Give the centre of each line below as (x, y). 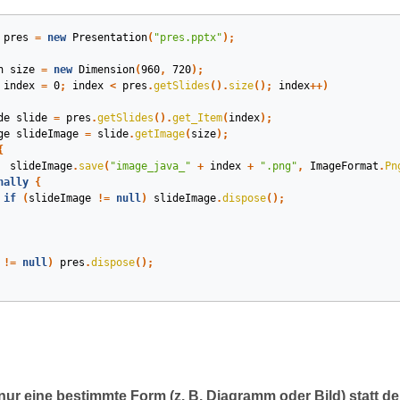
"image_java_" (150, 166)
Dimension (106, 70)
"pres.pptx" (187, 37)
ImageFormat (344, 166)
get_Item (197, 118)
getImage (159, 134)
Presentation (109, 37)
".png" (278, 166)
